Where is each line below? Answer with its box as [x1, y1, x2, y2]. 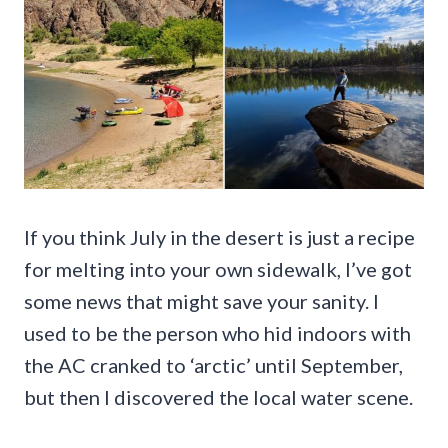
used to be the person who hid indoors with [24, 320, 411, 345]
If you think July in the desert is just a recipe [24, 224, 415, 249]
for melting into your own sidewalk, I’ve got [24, 256, 412, 281]
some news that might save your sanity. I [24, 288, 379, 313]
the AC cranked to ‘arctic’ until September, [24, 352, 403, 377]
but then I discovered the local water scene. [24, 384, 413, 409]
